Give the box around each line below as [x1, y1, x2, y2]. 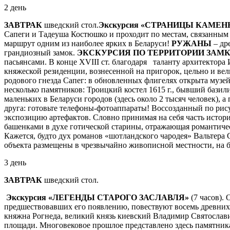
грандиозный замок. [4, 48, 77, 57]
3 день [4, 158, 26, 167]
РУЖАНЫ [171, 39, 212, 48]
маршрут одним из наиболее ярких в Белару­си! [4, 39, 171, 48]
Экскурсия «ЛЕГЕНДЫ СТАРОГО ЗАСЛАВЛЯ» [6, 193, 189, 202]
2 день [4, 3, 26, 12]
